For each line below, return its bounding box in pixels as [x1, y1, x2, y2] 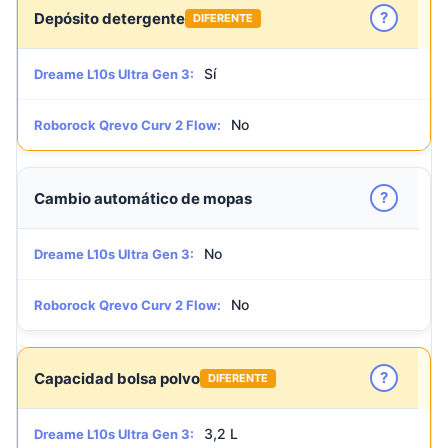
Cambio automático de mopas [34, 188, 252, 208]
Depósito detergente [34, 8, 185, 28]
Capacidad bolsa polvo [34, 368, 200, 388]
